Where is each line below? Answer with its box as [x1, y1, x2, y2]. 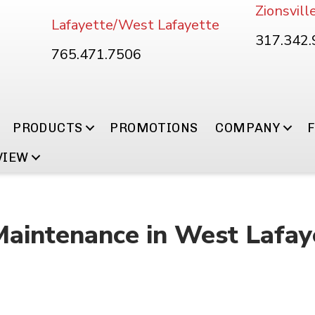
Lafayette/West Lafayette [51, 15, 220, 34]
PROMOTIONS [110, 120, 198, 136]
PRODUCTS [13, 120, 83, 136]
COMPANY [215, 120, 281, 136]
